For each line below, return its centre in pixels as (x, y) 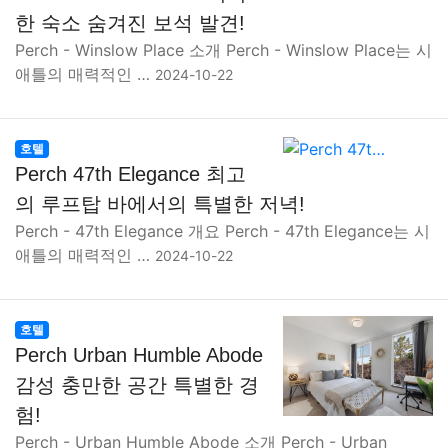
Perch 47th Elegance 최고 (130, 174)
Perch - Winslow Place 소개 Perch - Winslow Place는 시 (223, 50)
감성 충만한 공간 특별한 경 (137, 385)
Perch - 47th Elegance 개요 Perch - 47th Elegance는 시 (222, 231)
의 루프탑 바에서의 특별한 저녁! (160, 204)
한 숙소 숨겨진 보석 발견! (130, 23)
